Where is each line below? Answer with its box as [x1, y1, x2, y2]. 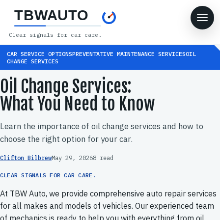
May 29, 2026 [52, 154, 93, 162]
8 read [93, 154, 113, 162]
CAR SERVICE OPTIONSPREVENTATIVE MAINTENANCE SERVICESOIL [6, 50, 196, 57]
